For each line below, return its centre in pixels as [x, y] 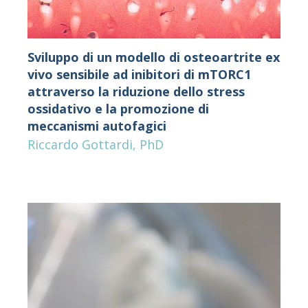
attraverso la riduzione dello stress [136, 91]
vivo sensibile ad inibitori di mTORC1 [139, 74]
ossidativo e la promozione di [118, 108]
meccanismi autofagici [97, 125]
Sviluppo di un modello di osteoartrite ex [153, 57]
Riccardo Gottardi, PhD [95, 144]
